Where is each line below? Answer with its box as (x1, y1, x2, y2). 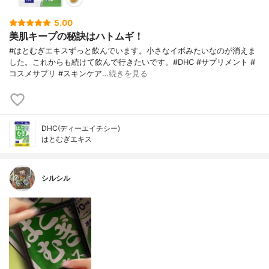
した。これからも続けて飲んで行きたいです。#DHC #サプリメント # (9, 58, 255, 67)
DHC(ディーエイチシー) (41, 124, 120, 133)
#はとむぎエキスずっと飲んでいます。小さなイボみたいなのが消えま (9, 46, 256, 56)
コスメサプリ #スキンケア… (9, 69, 109, 79)
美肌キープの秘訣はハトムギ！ (9, 29, 144, 42)
